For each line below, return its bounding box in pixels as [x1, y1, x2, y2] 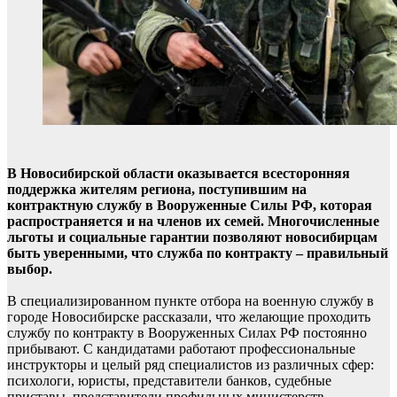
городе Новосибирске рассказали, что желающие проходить [7, 309, 370, 324]
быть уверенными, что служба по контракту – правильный [7, 245, 388, 261]
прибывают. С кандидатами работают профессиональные [7, 341, 355, 356]
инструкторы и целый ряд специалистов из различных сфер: [7, 357, 374, 372]
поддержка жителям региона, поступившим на [7, 182, 307, 197]
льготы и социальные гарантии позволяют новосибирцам [7, 230, 378, 245]
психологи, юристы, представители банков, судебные [7, 373, 331, 388]
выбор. [7, 261, 52, 276]
